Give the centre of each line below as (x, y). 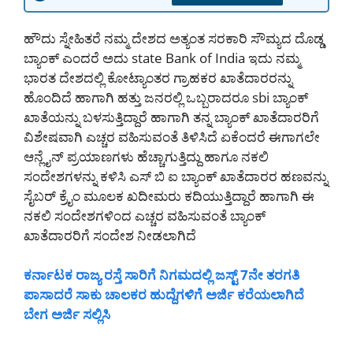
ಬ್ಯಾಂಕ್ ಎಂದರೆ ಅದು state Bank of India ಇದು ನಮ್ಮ (162, 58)
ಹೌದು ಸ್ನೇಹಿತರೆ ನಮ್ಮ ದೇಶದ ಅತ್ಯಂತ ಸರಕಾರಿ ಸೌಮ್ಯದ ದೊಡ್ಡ (174, 38)
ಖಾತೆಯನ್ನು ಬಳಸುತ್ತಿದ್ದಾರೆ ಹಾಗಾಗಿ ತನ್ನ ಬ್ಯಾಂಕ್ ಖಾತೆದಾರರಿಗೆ (171, 117)
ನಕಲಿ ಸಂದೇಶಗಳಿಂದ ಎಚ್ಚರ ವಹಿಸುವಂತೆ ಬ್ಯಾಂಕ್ (145, 215)
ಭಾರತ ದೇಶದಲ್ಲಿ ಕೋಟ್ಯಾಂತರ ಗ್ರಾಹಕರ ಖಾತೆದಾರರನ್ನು (158, 77)
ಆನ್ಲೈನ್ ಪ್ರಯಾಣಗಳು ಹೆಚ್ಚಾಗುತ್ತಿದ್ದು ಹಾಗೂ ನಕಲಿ (146, 156)
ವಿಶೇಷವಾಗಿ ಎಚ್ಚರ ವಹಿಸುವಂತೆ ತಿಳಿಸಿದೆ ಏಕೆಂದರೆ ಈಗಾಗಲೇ (172, 136)
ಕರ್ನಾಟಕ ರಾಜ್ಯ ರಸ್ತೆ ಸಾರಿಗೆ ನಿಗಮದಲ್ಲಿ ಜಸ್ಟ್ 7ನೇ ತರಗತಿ (162, 275)
